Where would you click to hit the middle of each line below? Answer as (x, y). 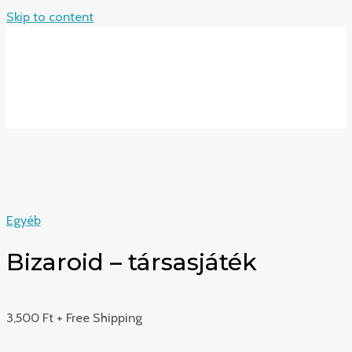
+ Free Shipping (99, 318)
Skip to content (50, 16)
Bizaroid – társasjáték (132, 262)
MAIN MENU (84, 106)
